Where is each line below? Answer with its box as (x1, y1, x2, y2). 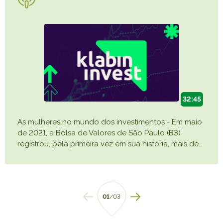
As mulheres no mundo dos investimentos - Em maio (17, 117, 202, 127)
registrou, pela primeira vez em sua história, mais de (17, 139, 199, 149)
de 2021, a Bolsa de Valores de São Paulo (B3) (17, 128, 181, 138)
